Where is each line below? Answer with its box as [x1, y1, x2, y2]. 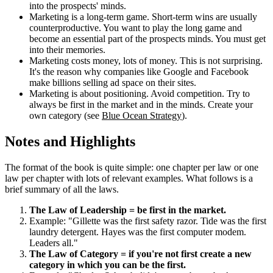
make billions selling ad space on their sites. [29, 77, 196, 88]
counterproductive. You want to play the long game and [29, 22, 242, 33]
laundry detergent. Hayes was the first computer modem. [29, 226, 246, 237]
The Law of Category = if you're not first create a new [29, 248, 252, 259]
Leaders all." [29, 237, 78, 248]
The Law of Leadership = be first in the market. [29, 204, 226, 215]
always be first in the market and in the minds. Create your [29, 99, 253, 110]
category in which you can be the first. [29, 259, 186, 270]
